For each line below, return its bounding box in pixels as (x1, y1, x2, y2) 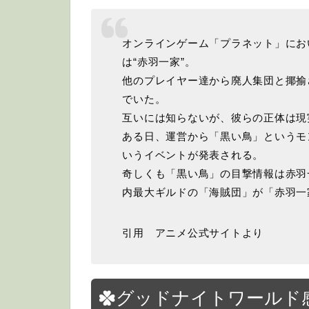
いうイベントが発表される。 (122, 149, 264, 161)
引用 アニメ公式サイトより (122, 227, 264, 239)
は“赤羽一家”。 (122, 56, 196, 68)
